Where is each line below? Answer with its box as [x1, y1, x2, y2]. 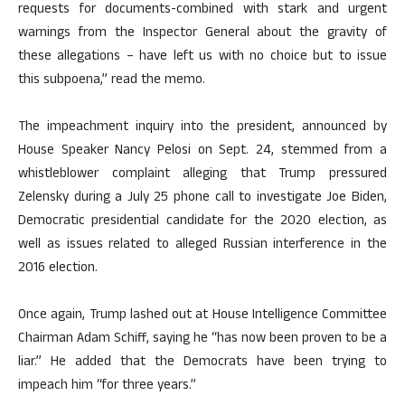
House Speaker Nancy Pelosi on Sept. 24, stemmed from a [18, 140, 387, 163]
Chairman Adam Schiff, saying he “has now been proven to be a [18, 328, 387, 351]
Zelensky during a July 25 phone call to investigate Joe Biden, [18, 187, 387, 210]
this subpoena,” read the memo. [18, 70, 205, 92]
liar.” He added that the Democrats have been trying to [18, 352, 387, 374]
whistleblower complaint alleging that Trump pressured [18, 164, 387, 186]
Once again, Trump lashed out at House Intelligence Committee [18, 305, 387, 327]
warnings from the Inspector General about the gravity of [18, 23, 387, 45]
